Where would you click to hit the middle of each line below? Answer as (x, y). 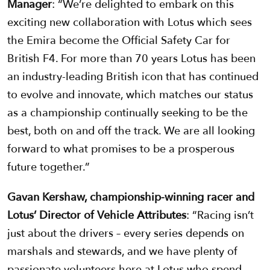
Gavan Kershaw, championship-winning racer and (131, 198)
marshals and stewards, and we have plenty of (122, 252)
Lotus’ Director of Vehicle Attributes (97, 216)
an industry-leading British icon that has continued (133, 77)
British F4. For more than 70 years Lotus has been (131, 59)
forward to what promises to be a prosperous (121, 149)
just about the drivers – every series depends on (126, 234)
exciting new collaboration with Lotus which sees (130, 23)
